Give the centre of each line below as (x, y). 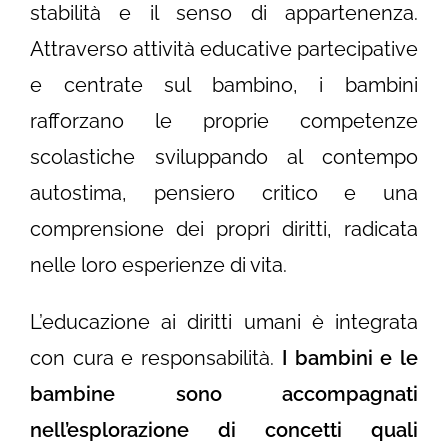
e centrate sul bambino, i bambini (224, 85)
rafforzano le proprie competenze (224, 121)
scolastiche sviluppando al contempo (224, 157)
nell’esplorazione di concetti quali (224, 430)
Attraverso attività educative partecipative (224, 49)
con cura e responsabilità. (156, 358)
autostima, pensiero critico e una (224, 193)
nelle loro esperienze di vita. (161, 265)
